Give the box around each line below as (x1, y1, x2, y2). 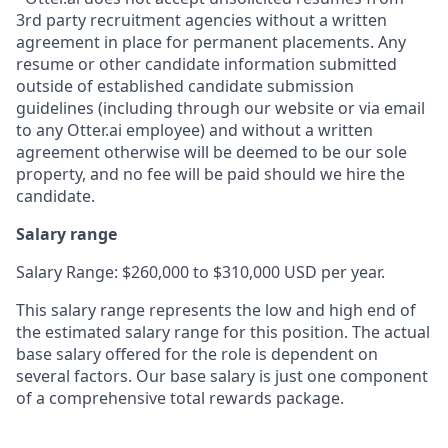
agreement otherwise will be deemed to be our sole (16, 141, 407, 163)
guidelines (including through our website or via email (16, 97, 425, 119)
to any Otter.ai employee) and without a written (16, 119, 373, 141)
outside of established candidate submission (16, 75, 354, 97)
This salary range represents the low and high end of (16, 299, 416, 321)
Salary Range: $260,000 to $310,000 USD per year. (16, 261, 385, 283)
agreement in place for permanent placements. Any (16, 31, 406, 53)
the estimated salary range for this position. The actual (16, 321, 430, 343)
